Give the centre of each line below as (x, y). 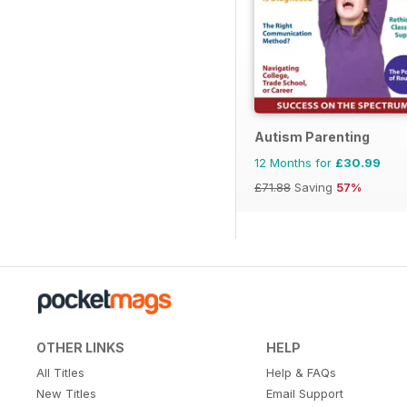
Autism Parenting (312, 136)
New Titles (66, 393)
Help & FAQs (301, 372)
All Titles (60, 372)
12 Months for (295, 162)
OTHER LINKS (80, 347)
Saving (313, 187)
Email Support (304, 393)
